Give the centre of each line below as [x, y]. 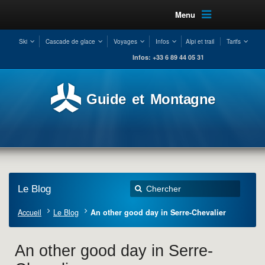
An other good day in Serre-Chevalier [158, 212]
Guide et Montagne [151, 99]
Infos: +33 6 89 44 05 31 [168, 57]
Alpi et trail [200, 41]
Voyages [125, 41]
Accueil [30, 212]
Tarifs [233, 41]
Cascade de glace [70, 41]
